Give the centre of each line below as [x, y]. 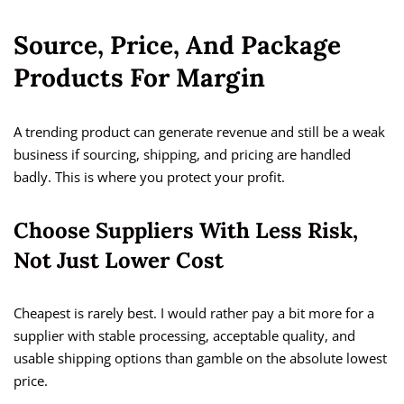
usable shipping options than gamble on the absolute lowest [200, 358]
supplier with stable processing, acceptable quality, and [184, 336]
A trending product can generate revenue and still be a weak [199, 132]
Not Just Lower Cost [119, 261]
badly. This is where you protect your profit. [149, 177]
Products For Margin [139, 78]
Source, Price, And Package [177, 46]
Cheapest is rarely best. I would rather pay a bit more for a [194, 313]
